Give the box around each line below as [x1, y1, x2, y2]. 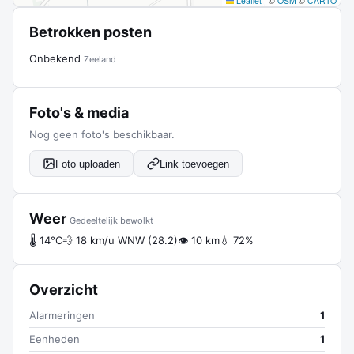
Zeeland [84, 54, 116, 65]
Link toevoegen [160, 157, 229, 170]
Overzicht [29, 281, 98, 298]
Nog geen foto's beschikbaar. [29, 128, 175, 141]
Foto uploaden [55, 157, 120, 170]
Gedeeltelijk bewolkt [70, 215, 153, 226]
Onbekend [29, 52, 84, 65]
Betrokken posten [29, 24, 152, 40]
